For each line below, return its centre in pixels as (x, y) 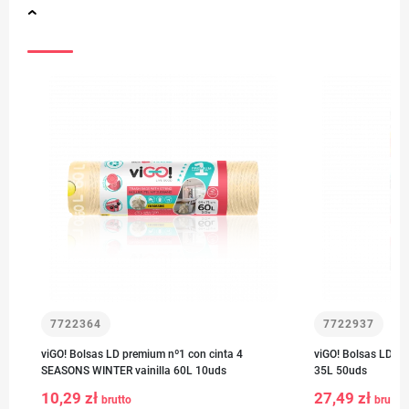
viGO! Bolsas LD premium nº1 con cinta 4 (139, 355)
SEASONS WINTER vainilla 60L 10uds (134, 371)
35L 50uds (340, 371)
